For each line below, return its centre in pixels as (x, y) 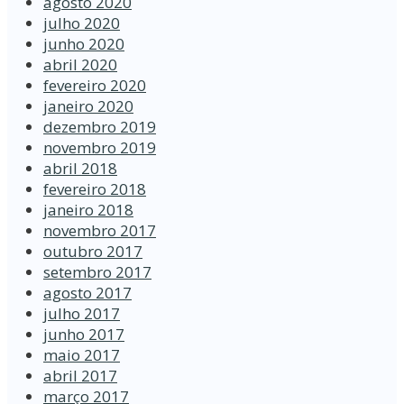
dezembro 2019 (100, 127)
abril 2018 (80, 169)
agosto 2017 (87, 293)
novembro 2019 (100, 148)
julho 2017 (82, 314)
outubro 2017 (93, 252)
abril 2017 (80, 376)
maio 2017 (82, 355)
